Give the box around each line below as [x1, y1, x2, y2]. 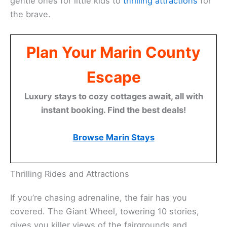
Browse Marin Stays [72, 132, 155, 143]
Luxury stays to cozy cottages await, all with [24, 91, 203, 102]
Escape [86, 68, 141, 87]
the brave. [10, 9, 51, 19]
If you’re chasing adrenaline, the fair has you [10, 193, 187, 203]
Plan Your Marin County [26, 43, 201, 62]
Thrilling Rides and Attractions [10, 169, 129, 179]
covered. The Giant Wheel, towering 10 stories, [10, 206, 199, 217]
